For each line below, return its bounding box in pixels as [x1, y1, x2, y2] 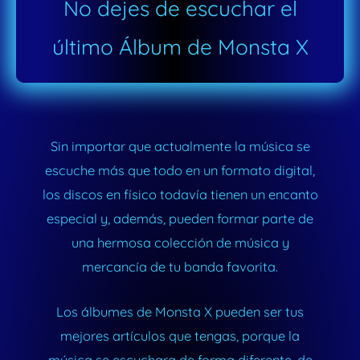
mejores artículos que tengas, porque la [60, 328, 300, 345]
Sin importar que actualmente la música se [50, 138, 310, 155]
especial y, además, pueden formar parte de [47, 211, 313, 227]
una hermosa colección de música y [71, 235, 289, 252]
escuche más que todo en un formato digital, [45, 162, 315, 179]
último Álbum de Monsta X [51, 33, 309, 60]
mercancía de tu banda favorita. [82, 259, 278, 276]
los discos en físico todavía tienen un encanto [42, 186, 318, 203]
